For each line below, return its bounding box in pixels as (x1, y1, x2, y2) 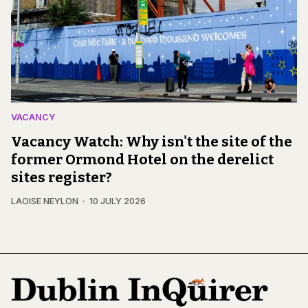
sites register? (11, 169, 112, 186)
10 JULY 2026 (89, 196, 146, 207)
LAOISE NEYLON (11, 196, 78, 207)
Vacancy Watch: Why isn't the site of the (11, 133, 292, 151)
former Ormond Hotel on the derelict (11, 151, 274, 168)
